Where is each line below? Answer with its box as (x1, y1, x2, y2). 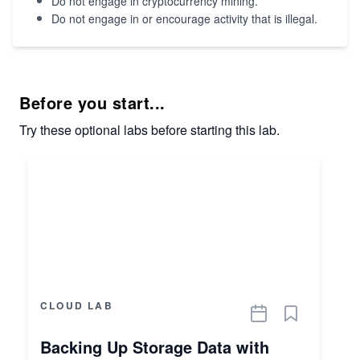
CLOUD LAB (40, 298, 113, 313)
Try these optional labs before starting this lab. (19, 121, 280, 140)
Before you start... (19, 91, 166, 115)
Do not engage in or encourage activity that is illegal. (51, 10, 317, 27)
